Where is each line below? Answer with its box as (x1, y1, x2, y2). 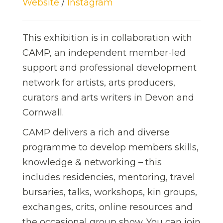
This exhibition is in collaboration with (22, 32, 192, 43)
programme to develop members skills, (22, 141, 199, 153)
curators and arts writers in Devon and (22, 92, 194, 103)
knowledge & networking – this (22, 156, 162, 168)
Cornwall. (22, 107, 64, 118)
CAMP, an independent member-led (22, 47, 186, 58)
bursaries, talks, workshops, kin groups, (22, 186, 197, 198)
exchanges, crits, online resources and (22, 201, 193, 213)
